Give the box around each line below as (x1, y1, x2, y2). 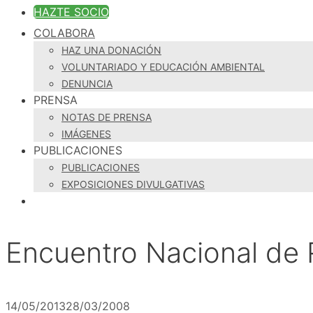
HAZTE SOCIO (34, 5, 109, 20)
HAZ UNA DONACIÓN (61, 44, 161, 57)
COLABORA (34, 26, 95, 41)
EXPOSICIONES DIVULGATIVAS (61, 178, 205, 191)
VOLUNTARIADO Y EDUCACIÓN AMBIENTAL (61, 61, 265, 73)
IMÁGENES (61, 128, 111, 140)
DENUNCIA (61, 78, 112, 90)
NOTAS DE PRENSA (61, 111, 152, 124)
